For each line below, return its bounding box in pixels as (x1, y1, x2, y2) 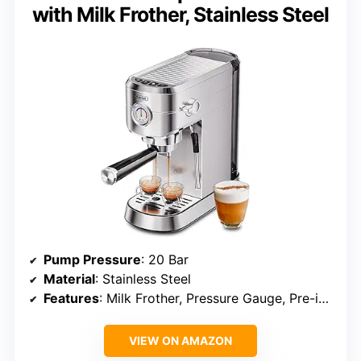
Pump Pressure (44, 251, 141, 268)
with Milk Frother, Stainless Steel (32, 2, 329, 27)
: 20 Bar (141, 251, 189, 268)
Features (44, 290, 99, 307)
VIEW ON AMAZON (129, 334, 232, 348)
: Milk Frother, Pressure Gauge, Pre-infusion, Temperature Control (99, 290, 318, 307)
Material (44, 271, 95, 288)
